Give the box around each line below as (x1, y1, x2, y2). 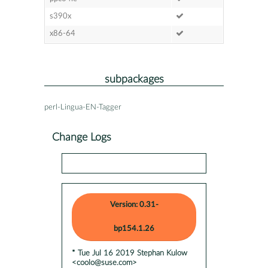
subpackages (104, 74, 164, 84)
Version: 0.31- (109, 200, 159, 209)
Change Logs (52, 132, 111, 142)
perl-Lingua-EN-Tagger (44, 103, 121, 111)
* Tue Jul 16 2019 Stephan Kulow (72, 249, 187, 257)
